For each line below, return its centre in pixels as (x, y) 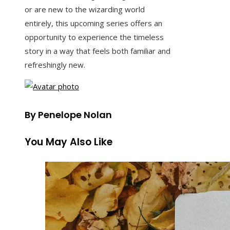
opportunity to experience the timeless (94, 37)
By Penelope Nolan (68, 115)
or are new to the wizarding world (85, 9)
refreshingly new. (55, 65)
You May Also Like (69, 142)
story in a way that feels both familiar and (98, 51)
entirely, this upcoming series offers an (93, 23)
